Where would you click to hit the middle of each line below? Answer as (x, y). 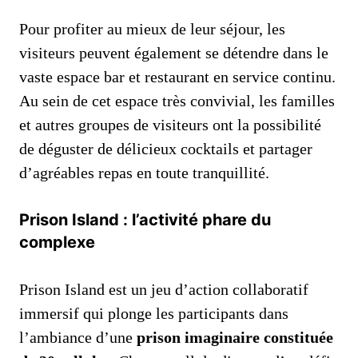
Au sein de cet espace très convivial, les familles (177, 100)
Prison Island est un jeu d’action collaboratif (164, 289)
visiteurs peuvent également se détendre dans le (174, 52)
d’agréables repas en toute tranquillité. (144, 172)
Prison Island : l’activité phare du (145, 219)
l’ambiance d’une (78, 337)
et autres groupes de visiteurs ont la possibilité (170, 124)
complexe (57, 242)
